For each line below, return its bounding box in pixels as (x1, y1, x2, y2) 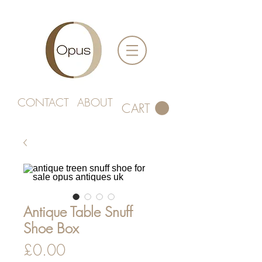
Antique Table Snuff (23, 202, 133, 221)
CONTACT (18, 95, 69, 110)
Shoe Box (23, 219, 79, 237)
